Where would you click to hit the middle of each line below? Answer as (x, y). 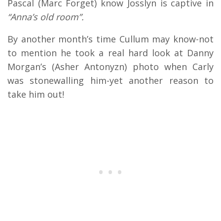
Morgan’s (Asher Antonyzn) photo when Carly (110, 67)
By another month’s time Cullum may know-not (110, 39)
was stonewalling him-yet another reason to (110, 81)
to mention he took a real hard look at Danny (110, 53)
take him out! (36, 94)
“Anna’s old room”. (46, 17)
